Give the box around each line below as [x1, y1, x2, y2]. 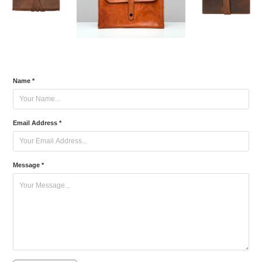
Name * [13, 77, 35, 84]
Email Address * [13, 119, 62, 126]
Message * [13, 161, 44, 168]
